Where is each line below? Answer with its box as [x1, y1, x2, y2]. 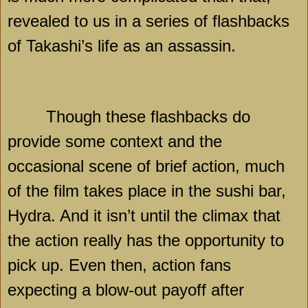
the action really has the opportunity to [8, 231, 284, 250]
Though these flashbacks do [46, 107, 250, 126]
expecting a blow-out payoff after [8, 280, 244, 300]
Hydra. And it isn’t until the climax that [8, 206, 280, 225]
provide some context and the [8, 132, 222, 151]
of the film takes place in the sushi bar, [8, 181, 286, 201]
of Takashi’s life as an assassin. [8, 36, 236, 55]
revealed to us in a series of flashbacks [8, 11, 289, 30]
